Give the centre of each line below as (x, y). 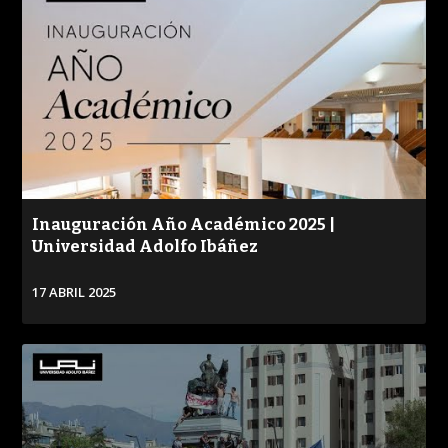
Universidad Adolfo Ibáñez (145, 246)
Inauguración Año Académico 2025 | (184, 224)
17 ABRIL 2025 (74, 291)
